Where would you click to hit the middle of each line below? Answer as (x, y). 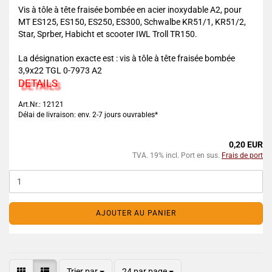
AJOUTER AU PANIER (136, 213)
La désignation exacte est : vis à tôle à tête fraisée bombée (127, 58)
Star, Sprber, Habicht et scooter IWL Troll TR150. (108, 34)
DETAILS (38, 83)
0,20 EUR (246, 144)
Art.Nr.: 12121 (41, 104)
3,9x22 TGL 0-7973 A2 (60, 70)
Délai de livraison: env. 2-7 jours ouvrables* (88, 115)
